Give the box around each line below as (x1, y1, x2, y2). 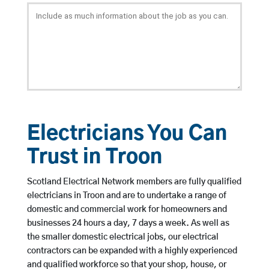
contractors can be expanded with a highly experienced (26, 247, 237, 256)
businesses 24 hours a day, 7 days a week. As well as (26, 219, 229, 228)
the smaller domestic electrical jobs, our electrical (26, 233, 219, 242)
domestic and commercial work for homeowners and (26, 205, 227, 214)
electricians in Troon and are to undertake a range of (26, 192, 226, 201)
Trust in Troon (26, 148, 162, 168)
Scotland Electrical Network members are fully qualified (26, 178, 241, 187)
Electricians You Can (26, 124, 227, 145)
